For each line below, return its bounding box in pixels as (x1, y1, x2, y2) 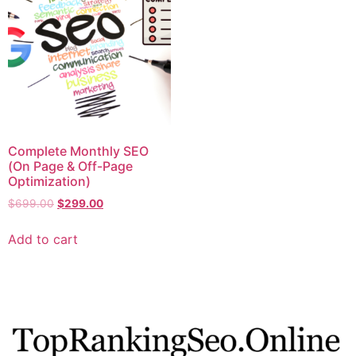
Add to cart (8, 231, 78, 248)
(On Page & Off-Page (8, 158, 133, 175)
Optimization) (8, 173, 91, 190)
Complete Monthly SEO (8, 143, 149, 160)
